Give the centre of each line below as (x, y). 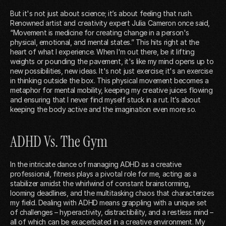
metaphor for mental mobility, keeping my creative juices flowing (111, 90)
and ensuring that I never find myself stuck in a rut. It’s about (105, 100)
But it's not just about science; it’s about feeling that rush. (101, 14)
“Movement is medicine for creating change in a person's (100, 33)
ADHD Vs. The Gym (59, 142)
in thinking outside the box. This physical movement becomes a (109, 81)
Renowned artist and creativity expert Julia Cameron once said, (110, 23)
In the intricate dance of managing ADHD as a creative (96, 164)
